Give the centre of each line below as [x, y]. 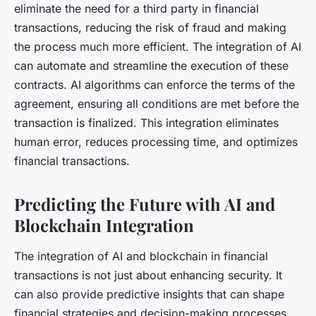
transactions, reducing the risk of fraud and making [150, 27]
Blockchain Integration [104, 225]
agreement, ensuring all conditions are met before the [157, 103]
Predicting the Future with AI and [145, 203]
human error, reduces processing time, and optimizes [156, 141]
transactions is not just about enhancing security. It [148, 275]
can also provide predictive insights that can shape [149, 294]
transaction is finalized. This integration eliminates [146, 122]
